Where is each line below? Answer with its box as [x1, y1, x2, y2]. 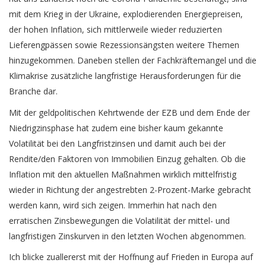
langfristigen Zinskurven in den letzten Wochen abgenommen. [9, 230, 246, 242]
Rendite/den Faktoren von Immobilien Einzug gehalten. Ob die [9, 153, 246, 164]
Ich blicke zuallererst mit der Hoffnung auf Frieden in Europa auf [9, 251, 253, 263]
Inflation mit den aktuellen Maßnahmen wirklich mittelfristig [9, 168, 236, 180]
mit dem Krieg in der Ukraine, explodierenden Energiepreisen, [9, 8, 243, 20]
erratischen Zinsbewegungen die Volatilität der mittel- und [9, 214, 230, 226]
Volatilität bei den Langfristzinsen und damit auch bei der [9, 137, 226, 149]
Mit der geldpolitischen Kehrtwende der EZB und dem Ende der [9, 106, 250, 118]
